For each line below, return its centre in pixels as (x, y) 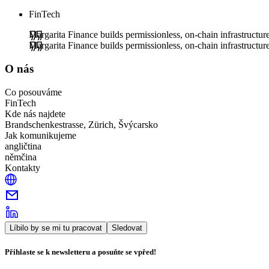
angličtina (23, 146)
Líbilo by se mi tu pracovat (56, 228)
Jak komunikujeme (41, 135)
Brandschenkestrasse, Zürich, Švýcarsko (81, 124)
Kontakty (23, 168)
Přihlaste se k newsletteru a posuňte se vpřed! (80, 252)
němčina (21, 157)
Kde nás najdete (35, 113)
